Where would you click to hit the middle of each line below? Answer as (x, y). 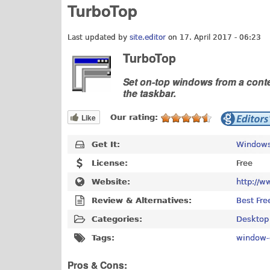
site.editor (148, 37)
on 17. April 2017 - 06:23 (213, 37)
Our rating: (136, 117)
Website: (111, 181)
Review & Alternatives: (142, 200)
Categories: (117, 219)
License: (110, 163)
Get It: (106, 144)
